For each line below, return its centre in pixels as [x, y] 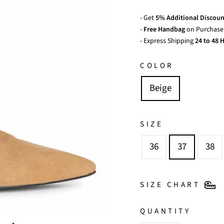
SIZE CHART [170, 184]
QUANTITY [165, 211]
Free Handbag [164, 29]
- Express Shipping [167, 41]
